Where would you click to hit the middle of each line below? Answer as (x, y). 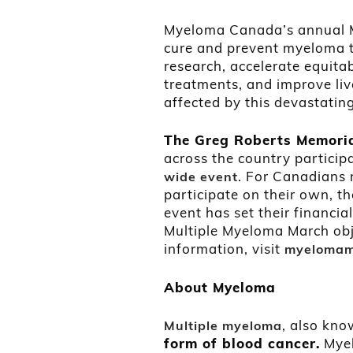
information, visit (222, 249)
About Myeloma (220, 287)
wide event (201, 177)
